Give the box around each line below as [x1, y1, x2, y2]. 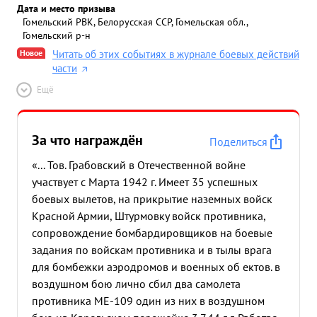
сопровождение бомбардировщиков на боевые [32, 226, 272, 240]
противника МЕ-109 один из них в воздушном [32, 294, 265, 308]
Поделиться [209, 134, 267, 149]
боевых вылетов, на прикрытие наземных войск [32, 192, 272, 206]
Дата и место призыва [17, 1, 115, 15]
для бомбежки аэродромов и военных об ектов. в [32, 260, 280, 274]
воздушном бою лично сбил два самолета [32, 277, 241, 291]
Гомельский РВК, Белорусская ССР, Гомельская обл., [23, 15, 248, 28]
